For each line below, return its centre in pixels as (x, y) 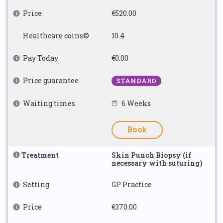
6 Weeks (136, 103)
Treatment (40, 155)
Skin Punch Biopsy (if (152, 155)
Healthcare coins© (56, 36)
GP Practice (132, 184)
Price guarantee (51, 80)
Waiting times (49, 103)
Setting (36, 184)
